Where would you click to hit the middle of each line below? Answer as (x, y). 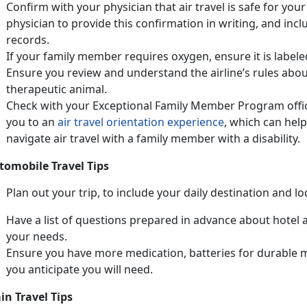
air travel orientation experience (141, 122)
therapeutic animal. (57, 89)
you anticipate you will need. (79, 269)
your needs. (37, 236)
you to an (32, 122)
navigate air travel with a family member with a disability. (153, 138)
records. (29, 39)
